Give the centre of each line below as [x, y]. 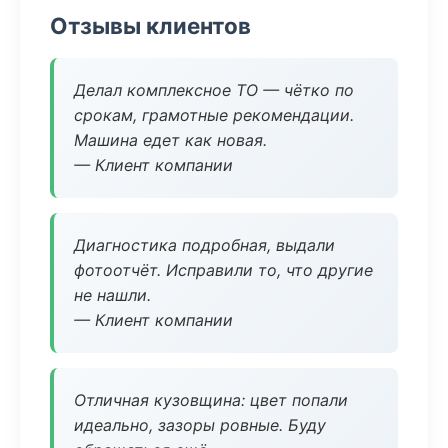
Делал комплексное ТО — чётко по [214, 90]
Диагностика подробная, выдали [204, 245]
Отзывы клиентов [150, 25]
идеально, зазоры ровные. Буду [200, 425]
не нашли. [112, 295]
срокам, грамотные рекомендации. [214, 115]
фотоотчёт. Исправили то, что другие [223, 270]
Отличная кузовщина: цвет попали [211, 400]
